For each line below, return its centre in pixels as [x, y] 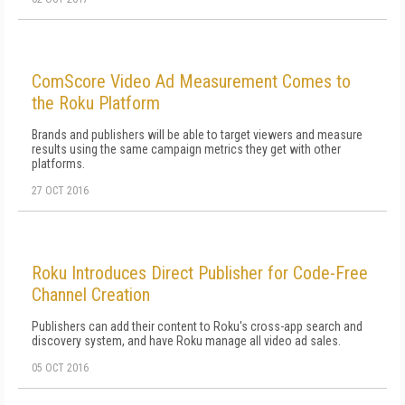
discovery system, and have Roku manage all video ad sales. [186, 341]
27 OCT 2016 [60, 191]
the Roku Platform [96, 103]
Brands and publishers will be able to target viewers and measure [197, 135]
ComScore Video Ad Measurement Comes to [191, 81]
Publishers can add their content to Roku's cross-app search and [197, 326]
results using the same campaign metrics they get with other [186, 149]
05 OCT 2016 [60, 368]
